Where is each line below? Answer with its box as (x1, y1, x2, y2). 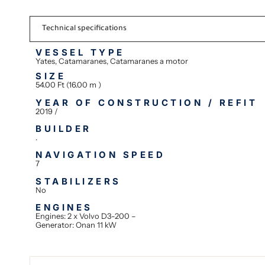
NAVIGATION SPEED (35, 149, 166, 161)
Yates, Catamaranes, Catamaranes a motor (35, 56, 189, 66)
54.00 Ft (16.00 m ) (35, 80, 102, 90)
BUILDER (35, 123, 92, 135)
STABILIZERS (35, 175, 121, 187)
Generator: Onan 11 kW (35, 220, 117, 230)
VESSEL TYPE (35, 47, 125, 59)
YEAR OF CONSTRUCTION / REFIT (35, 96, 258, 108)
